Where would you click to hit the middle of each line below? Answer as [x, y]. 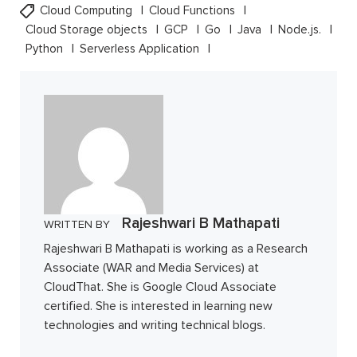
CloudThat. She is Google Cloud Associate [160, 286]
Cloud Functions [194, 10]
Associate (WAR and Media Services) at [151, 267]
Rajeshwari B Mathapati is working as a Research [176, 248]
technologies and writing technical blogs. [155, 325]
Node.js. [301, 29]
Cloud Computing [88, 10]
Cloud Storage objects [88, 29]
